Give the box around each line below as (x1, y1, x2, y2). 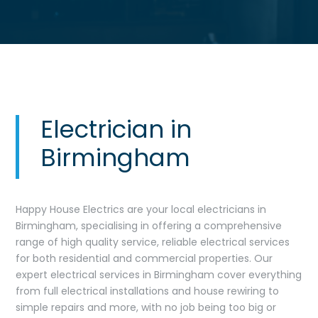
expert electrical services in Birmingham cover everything (16, 267, 302, 282)
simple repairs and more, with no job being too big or (16, 300, 277, 314)
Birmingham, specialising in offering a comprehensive (16, 218, 283, 233)
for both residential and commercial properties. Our (16, 251, 273, 265)
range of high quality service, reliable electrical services (16, 234, 290, 249)
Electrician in (40, 111, 192, 146)
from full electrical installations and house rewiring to (16, 283, 280, 298)
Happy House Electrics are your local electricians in (16, 202, 267, 216)
